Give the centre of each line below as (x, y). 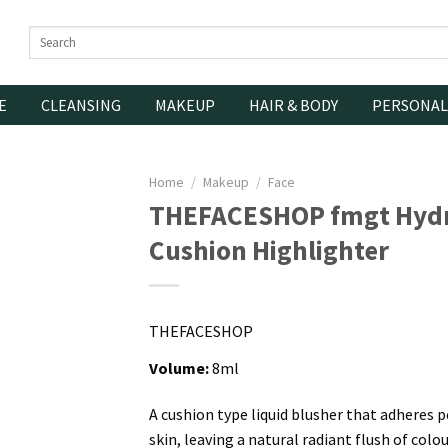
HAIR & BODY (293, 105)
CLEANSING (80, 105)
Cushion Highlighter (269, 249)
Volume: (179, 367)
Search (49, 35)
